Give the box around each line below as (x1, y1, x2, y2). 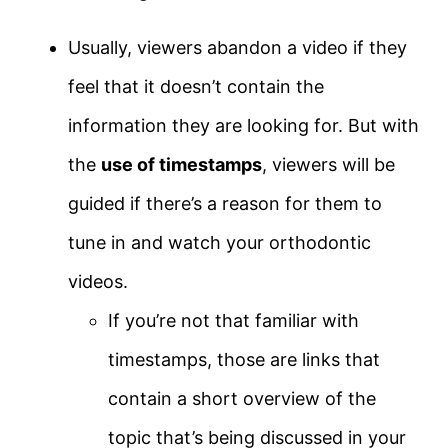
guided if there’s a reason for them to (68, 193, 382, 215)
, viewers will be (262, 154, 395, 176)
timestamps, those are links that (108, 349, 380, 371)
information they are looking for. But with (68, 115, 419, 137)
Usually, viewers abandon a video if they (68, 37, 407, 59)
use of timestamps (101, 154, 262, 176)
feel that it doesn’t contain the (68, 76, 324, 98)
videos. (68, 271, 128, 293)
